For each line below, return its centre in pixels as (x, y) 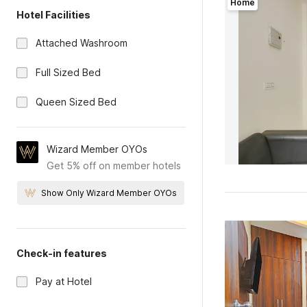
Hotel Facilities (53, 15)
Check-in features (62, 253)
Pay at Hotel (64, 281)
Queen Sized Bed (76, 102)
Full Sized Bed (68, 72)
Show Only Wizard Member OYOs (109, 193)
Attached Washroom (82, 43)
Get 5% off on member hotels (114, 165)
